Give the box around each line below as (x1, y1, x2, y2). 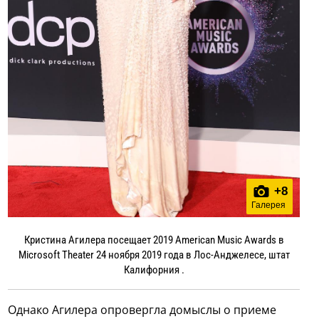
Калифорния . (123, 263, 184, 276)
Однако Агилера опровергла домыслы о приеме (8, 301, 277, 318)
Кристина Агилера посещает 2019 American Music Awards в (23, 233, 284, 246)
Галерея (251, 199, 286, 210)
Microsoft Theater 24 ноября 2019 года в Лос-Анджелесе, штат (18, 248, 290, 261)
